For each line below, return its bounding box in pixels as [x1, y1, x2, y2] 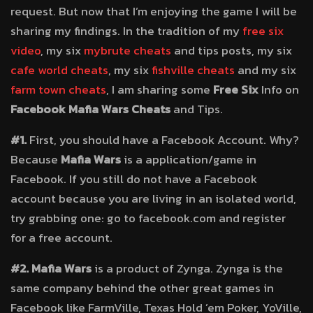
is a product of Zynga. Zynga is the [92, 259, 283, 277]
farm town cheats [10, 80, 106, 99]
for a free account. [10, 228, 112, 247]
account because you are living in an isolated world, [10, 189, 296, 208]
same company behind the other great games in [10, 279, 274, 297]
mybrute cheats [84, 41, 171, 59]
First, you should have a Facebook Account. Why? [27, 131, 299, 149]
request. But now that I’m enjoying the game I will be [10, 2, 297, 20]
